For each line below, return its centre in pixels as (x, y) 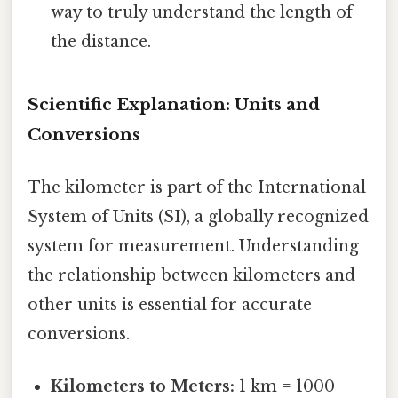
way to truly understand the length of (202, 12)
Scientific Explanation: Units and (174, 104)
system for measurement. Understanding (193, 246)
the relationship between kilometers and (191, 275)
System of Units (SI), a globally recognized (198, 216)
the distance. (101, 41)
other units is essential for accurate (170, 304)
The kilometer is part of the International (197, 187)
